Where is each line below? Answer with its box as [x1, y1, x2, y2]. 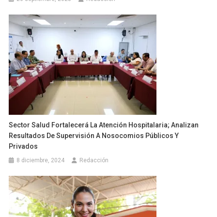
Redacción [79, 157, 109, 164]
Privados [9, 142, 38, 151]
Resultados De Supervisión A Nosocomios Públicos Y [9, 132, 179, 140]
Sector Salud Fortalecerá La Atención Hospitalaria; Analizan [9, 121, 199, 129]
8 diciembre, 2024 [16, 157, 65, 164]
